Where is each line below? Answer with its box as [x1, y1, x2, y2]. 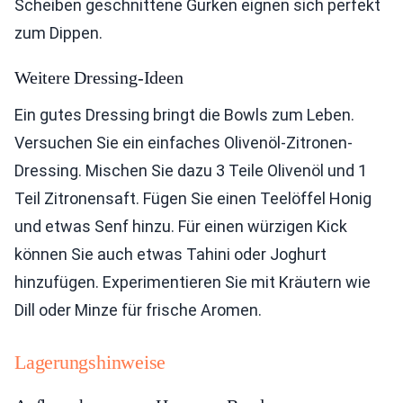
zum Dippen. [14, 23, 103, 42]
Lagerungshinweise [14, 351, 166, 373]
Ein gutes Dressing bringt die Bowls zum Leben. [14, 105, 354, 124]
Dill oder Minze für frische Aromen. [14, 300, 262, 319]
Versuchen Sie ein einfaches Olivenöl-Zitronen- [14, 133, 353, 152]
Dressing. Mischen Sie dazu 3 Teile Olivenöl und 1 [14, 161, 367, 180]
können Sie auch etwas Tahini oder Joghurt [14, 245, 327, 264]
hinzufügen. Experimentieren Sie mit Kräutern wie [14, 273, 371, 291]
